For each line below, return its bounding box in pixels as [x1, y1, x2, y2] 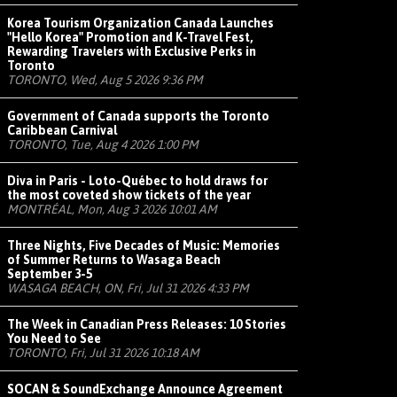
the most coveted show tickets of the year [7, 187, 251, 202]
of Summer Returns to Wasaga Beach [7, 252, 221, 267]
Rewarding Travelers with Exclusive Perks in [7, 43, 256, 58]
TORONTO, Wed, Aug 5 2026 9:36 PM [7, 72, 203, 87]
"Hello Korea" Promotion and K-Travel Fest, [7, 29, 253, 44]
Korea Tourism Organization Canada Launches [7, 15, 274, 30]
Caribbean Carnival [7, 122, 117, 137]
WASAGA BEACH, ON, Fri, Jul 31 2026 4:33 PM [7, 280, 249, 295]
